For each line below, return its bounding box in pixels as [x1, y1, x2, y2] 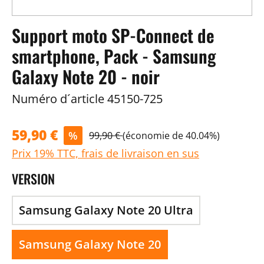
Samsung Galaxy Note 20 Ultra [19, 202, 193, 218]
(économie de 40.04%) [123, 128, 220, 142]
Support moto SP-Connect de [12, 22, 214, 48]
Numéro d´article [12, 91, 104, 107]
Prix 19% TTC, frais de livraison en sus [12, 146, 199, 160]
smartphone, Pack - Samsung [12, 43, 216, 69]
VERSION [12, 169, 55, 188]
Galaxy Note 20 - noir [12, 64, 160, 90]
